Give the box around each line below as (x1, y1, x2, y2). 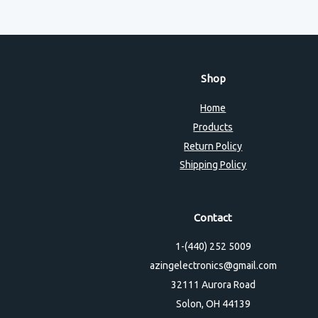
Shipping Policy (180, 159, 247, 171)
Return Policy (184, 140, 243, 152)
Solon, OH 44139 (175, 297, 251, 309)
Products (193, 121, 234, 133)
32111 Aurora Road (170, 278, 256, 290)
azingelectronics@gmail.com (149, 260, 277, 272)
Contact (194, 211, 233, 224)
